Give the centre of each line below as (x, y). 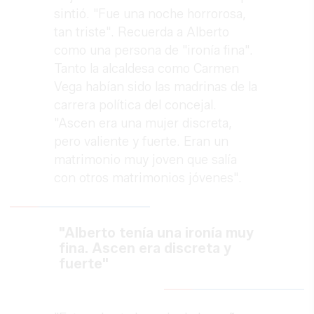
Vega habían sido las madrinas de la (156, 87)
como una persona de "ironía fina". (154, 51)
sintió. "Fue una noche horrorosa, (150, 14)
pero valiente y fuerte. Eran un (142, 142)
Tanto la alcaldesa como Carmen (147, 69)
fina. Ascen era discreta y (145, 248)
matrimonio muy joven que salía (146, 160)
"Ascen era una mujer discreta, (143, 124)
